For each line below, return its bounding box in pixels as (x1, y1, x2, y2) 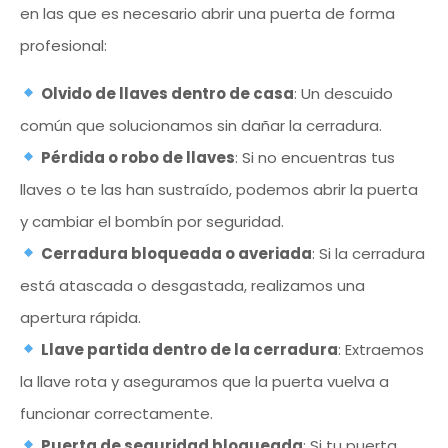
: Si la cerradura (312, 242, 426, 264)
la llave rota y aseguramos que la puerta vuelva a (20, 370, 389, 392)
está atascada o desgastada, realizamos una (20, 274, 365, 296)
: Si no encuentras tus (235, 146, 396, 168)
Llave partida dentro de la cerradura (41, 338, 339, 360)
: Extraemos (338, 338, 425, 360)
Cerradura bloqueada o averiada (41, 242, 313, 264)
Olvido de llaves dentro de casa (41, 82, 295, 104)
